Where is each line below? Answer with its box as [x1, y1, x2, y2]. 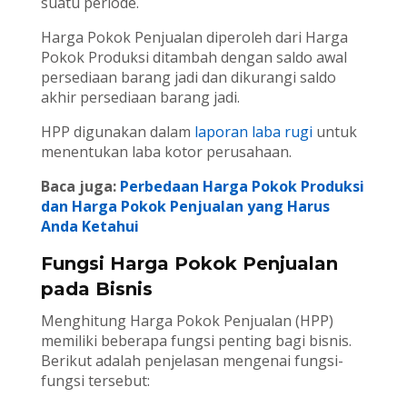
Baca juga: [40, 176, 120, 197]
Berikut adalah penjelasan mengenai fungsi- [40, 351, 343, 372]
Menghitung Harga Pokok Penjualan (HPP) [40, 311, 333, 332]
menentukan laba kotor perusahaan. [40, 142, 292, 163]
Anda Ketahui [40, 216, 139, 237]
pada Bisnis [40, 278, 153, 301]
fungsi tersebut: [40, 371, 150, 392]
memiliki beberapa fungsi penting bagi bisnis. [40, 331, 352, 352]
